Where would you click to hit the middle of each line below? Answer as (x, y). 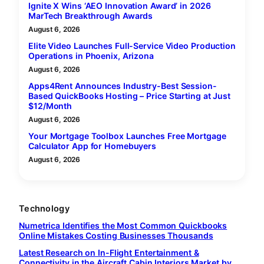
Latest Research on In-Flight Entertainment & (109, 253)
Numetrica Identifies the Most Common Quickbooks (123, 226)
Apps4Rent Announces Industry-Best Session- (123, 86)
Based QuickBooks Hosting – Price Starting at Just (130, 96)
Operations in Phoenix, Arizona (91, 56)
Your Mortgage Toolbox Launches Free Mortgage (127, 136)
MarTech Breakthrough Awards (91, 16)
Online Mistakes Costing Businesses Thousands (116, 236)
